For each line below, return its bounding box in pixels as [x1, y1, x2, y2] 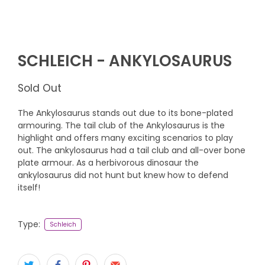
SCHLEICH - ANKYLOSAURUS [18, 50, 232, 72]
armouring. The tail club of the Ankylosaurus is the [18, 119, 225, 132]
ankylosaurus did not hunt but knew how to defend [18, 169, 228, 182]
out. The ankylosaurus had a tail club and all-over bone [18, 144, 245, 157]
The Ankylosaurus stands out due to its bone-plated [18, 107, 233, 119]
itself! [18, 182, 40, 194]
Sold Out [18, 81, 62, 96]
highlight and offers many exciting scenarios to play [18, 132, 233, 144]
